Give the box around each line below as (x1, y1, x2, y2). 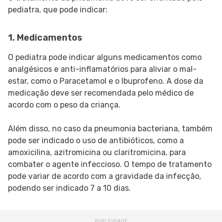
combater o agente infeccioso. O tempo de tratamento (8, 160, 212, 169)
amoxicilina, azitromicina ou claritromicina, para (8, 148, 186, 158)
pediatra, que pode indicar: (8, 5, 108, 15)
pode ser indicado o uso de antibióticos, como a (8, 136, 184, 146)
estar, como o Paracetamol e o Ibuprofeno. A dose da (8, 76, 203, 86)
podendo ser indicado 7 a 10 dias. (8, 183, 131, 193)
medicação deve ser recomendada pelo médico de (8, 88, 194, 98)
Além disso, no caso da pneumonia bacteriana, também (8, 124, 213, 134)
